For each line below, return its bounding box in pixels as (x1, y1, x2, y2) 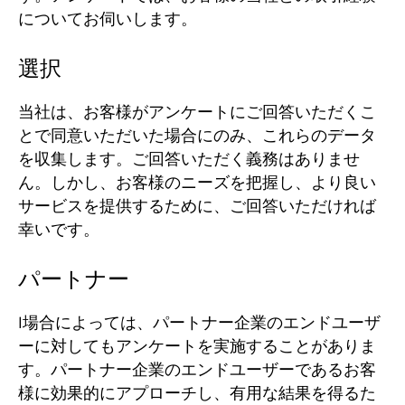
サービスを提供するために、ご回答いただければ (18, 197, 376, 215)
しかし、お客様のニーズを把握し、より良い (51, 174, 376, 192)
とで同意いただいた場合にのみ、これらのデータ (18, 127, 376, 145)
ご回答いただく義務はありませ (132, 150, 360, 168)
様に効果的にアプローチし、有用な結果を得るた (18, 384, 376, 402)
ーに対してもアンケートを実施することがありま (18, 337, 376, 355)
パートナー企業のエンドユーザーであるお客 (51, 361, 376, 379)
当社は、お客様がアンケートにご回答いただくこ (18, 103, 376, 121)
